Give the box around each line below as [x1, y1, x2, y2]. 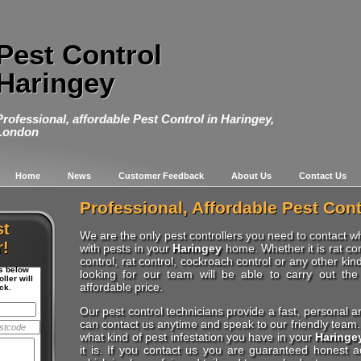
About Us [230, 171, 272, 180]
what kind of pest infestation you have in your [80, 330, 316, 344]
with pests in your [80, 242, 173, 255]
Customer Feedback [118, 171, 204, 180]
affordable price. [80, 280, 163, 294]
